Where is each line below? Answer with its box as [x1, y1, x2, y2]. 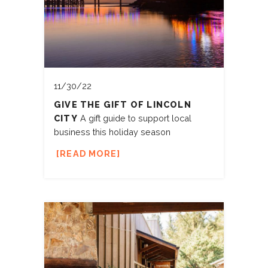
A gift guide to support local [77, 113, 191, 124]
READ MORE [60, 148, 117, 159]
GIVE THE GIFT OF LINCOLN [54, 99, 191, 110]
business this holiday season [54, 127, 170, 138]
